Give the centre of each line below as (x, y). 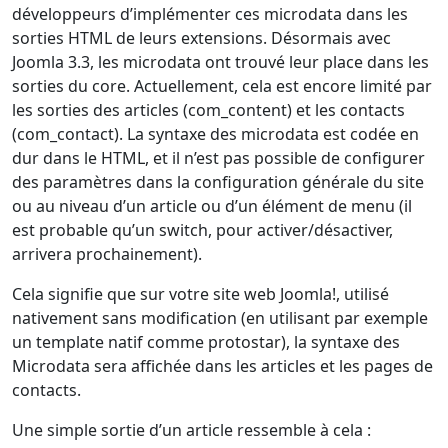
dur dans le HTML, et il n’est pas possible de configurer (218, 157)
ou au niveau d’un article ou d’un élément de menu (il (212, 205)
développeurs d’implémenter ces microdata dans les (210, 13)
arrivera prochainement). (107, 253)
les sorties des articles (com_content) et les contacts (208, 109)
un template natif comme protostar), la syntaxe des (206, 341)
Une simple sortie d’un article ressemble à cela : (191, 429)
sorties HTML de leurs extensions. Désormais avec (201, 37)
